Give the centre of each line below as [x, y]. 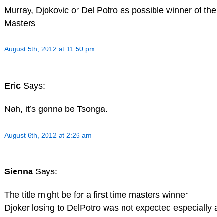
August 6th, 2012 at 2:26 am [48, 135]
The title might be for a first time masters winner [96, 195]
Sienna [20, 172]
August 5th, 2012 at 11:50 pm [49, 49]
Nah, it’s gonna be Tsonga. [56, 109]
